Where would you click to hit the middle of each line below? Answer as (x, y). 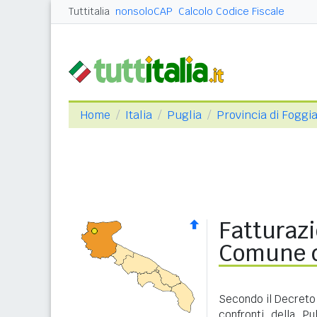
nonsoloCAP (144, 11)
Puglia (184, 115)
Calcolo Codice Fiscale (231, 11)
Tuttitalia (89, 11)
